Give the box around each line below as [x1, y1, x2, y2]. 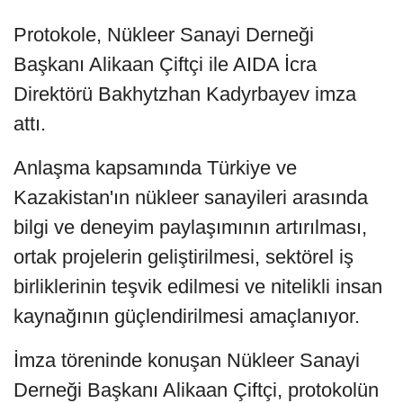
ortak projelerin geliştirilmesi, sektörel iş [13, 245, 354, 268]
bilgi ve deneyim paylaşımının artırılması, [13, 215, 367, 238]
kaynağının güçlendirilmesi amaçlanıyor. [13, 304, 360, 327]
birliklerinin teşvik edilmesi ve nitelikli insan [13, 274, 382, 298]
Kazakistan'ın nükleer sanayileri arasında [13, 185, 368, 209]
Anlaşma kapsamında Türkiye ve [13, 156, 297, 179]
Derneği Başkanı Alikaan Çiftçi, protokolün [13, 378, 379, 401]
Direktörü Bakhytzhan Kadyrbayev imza [13, 82, 356, 105]
